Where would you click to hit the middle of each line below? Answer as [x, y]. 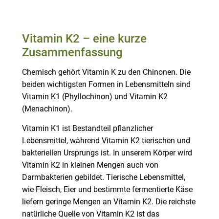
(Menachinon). [47, 109]
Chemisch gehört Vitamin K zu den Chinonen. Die [106, 73]
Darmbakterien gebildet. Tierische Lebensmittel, [103, 178]
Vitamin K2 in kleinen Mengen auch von [90, 165]
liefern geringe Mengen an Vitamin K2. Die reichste [109, 202]
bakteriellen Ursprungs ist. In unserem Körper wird [107, 153]
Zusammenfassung [72, 53]
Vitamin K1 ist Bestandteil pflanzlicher [87, 129]
